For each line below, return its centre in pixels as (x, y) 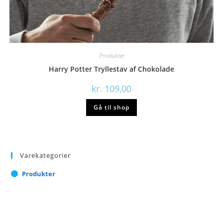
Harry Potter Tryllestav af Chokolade (111, 69)
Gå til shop (111, 108)
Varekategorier (46, 155)
